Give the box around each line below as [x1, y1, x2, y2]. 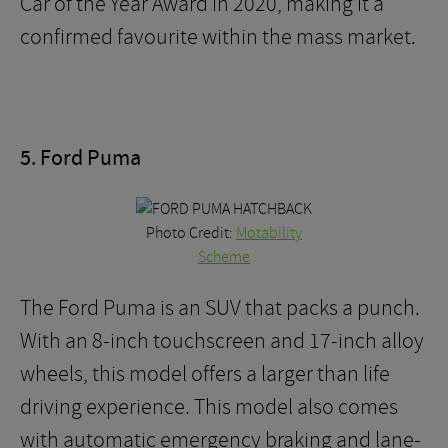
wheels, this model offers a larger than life [20, 360, 390, 388]
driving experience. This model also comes [20, 393, 398, 421]
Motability [236, 223, 302, 243]
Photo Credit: [146, 223, 236, 243]
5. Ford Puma [20, 144, 141, 173]
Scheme [198, 247, 250, 267]
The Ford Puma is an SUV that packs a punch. [20, 294, 420, 322]
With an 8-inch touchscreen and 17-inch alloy [20, 327, 424, 355]
